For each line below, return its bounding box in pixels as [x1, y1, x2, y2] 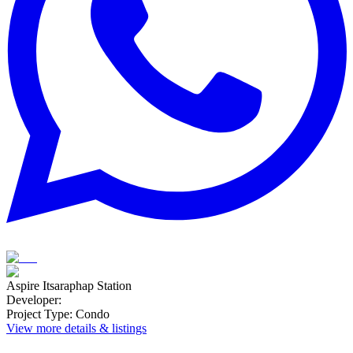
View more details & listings [6, 321, 147, 335]
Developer [6, 292, 58, 307]
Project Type [6, 307, 69, 321]
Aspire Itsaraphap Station [6, 278, 132, 292]
